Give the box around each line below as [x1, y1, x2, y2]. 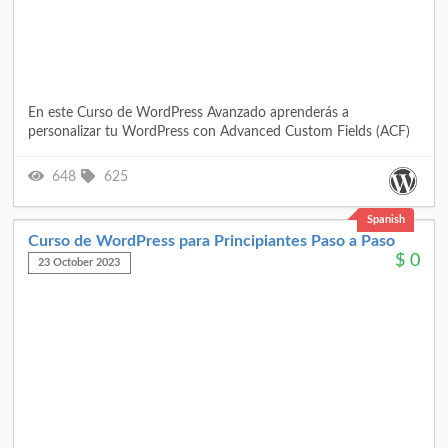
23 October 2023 [38, 257, 121, 269]
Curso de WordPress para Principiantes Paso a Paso [28, 233, 395, 250]
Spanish [366, 214, 405, 226]
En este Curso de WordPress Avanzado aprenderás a [28, 105, 349, 120]
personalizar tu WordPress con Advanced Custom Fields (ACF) [28, 124, 410, 139]
